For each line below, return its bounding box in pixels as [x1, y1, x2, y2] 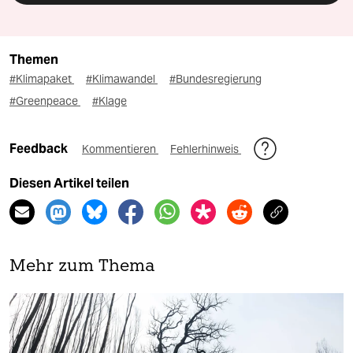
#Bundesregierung [169, 72, 262, 87]
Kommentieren [82, 142, 158, 157]
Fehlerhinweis [170, 142, 241, 157]
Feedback [9, 141, 70, 157]
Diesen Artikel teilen [9, 176, 129, 191]
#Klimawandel [86, 72, 158, 87]
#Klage [92, 94, 127, 109]
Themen [9, 52, 58, 68]
